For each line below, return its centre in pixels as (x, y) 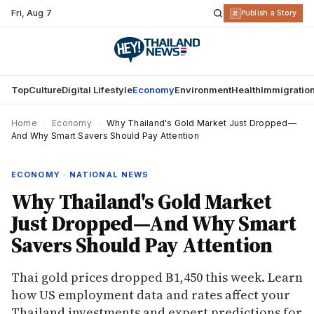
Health (246, 90)
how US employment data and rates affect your (151, 295)
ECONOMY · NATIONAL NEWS (80, 175)
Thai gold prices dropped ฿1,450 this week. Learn (157, 277)
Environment (203, 90)
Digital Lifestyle (97, 90)
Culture (45, 90)
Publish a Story (268, 13)
